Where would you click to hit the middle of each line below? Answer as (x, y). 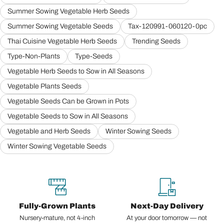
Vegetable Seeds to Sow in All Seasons (68, 116)
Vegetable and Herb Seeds (49, 131)
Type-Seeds (94, 56)
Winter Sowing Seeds (138, 131)
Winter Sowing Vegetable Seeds (57, 146)
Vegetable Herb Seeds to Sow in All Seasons (76, 71)
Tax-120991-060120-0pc (167, 26)
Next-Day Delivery (167, 206)
